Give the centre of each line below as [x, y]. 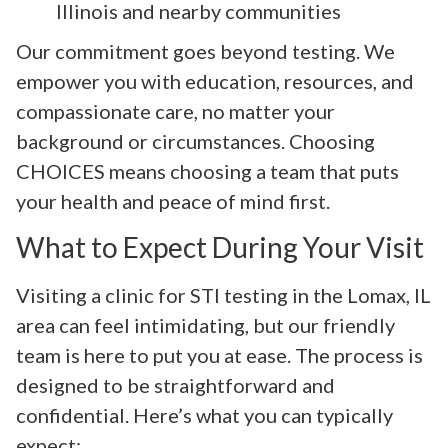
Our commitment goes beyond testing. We [205, 51]
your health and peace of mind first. [173, 201]
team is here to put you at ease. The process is [219, 354]
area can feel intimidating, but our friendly [205, 324]
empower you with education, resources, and [215, 81]
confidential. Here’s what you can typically [204, 414]
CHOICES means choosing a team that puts [207, 171]
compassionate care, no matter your [175, 111]
